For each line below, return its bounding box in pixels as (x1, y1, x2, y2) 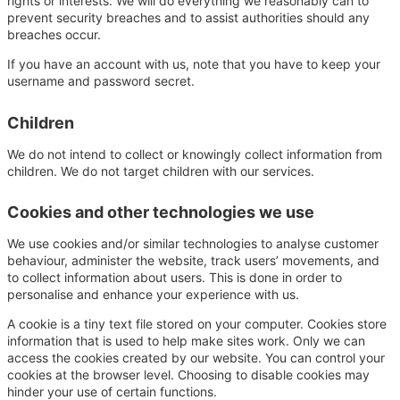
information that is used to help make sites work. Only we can (7, 333, 365, 349)
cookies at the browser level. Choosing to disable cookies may (7, 367, 370, 383)
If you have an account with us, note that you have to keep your (7, 56, 380, 72)
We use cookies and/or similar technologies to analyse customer (7, 236, 379, 252)
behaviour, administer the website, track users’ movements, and (7, 253, 379, 269)
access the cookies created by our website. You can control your (7, 350, 385, 366)
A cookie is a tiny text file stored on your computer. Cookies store (7, 316, 387, 332)
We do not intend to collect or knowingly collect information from (7, 146, 382, 162)
